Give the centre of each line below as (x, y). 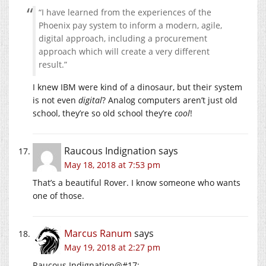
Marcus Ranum (98, 234)
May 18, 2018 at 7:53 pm (112, 165)
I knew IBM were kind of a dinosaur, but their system (137, 87)
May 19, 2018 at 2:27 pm (112, 248)
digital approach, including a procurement (123, 39)
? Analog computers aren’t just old (170, 100)
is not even (56, 100)
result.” (53, 65)
